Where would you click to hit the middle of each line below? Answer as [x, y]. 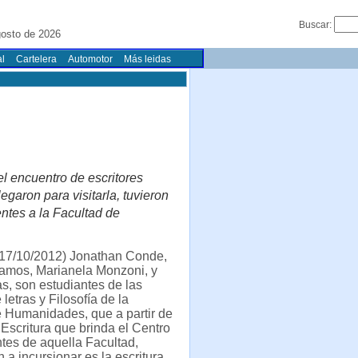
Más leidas [147, 59]
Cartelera [36, 59]
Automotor [90, 59]
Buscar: [316, 25]
